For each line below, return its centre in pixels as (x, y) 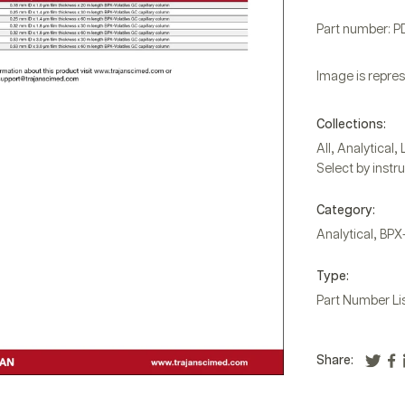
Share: (334, 361)
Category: (345, 211)
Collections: (351, 125)
